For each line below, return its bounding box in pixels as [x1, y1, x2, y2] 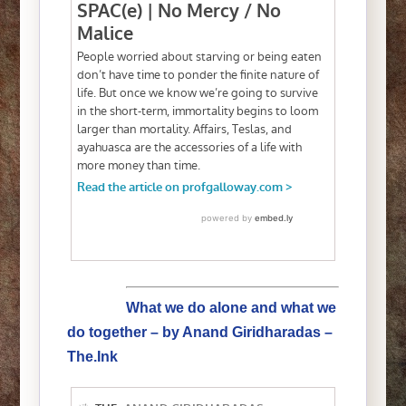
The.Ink [66, 349, 118, 364]
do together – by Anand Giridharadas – [66, 324, 333, 340]
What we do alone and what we [126, 300, 337, 315]
